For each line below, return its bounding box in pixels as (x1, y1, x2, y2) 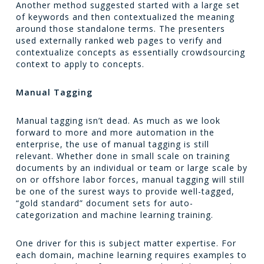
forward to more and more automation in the (15, 127, 214, 138)
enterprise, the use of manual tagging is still (15, 138, 209, 150)
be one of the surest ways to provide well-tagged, (15, 186, 235, 197)
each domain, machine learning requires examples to (15, 249, 247, 260)
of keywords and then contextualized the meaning (15, 11, 235, 22)
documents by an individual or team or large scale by (15, 162, 247, 173)
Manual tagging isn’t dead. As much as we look (15, 115, 220, 126)
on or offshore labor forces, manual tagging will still (15, 174, 245, 185)
